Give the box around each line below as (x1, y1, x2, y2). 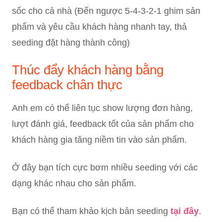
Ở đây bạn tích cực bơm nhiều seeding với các (12, 163, 198, 173)
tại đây (170, 206, 199, 217)
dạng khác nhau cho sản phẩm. (12, 178, 139, 189)
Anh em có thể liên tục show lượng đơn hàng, (12, 103, 193, 113)
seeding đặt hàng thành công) (12, 38, 130, 48)
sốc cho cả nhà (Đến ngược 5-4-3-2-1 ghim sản (12, 6, 200, 16)
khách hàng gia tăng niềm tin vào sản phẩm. (12, 135, 189, 145)
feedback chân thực (12, 78, 122, 92)
